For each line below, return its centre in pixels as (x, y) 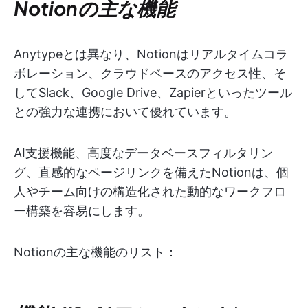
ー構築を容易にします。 (82, 210)
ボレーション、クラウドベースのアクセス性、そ (150, 73)
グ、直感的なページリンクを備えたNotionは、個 (151, 172)
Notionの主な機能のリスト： (96, 252)
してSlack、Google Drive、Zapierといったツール (153, 92)
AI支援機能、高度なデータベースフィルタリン (143, 153)
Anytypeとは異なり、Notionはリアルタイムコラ (151, 54)
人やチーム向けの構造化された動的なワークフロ (150, 191)
